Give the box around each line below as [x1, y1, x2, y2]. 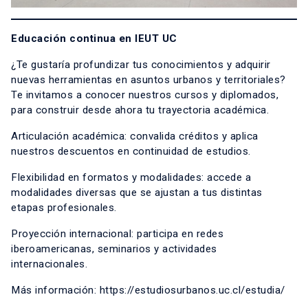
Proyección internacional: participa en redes [11, 228, 223, 241]
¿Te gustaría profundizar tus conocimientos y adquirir [11, 58, 271, 71]
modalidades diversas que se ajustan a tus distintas [11, 186, 263, 199]
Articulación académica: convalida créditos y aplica [11, 130, 258, 143]
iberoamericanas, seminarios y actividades [11, 243, 217, 256]
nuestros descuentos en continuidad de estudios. [11, 145, 254, 158]
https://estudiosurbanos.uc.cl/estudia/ [99, 284, 288, 297]
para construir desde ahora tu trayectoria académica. [11, 104, 275, 117]
